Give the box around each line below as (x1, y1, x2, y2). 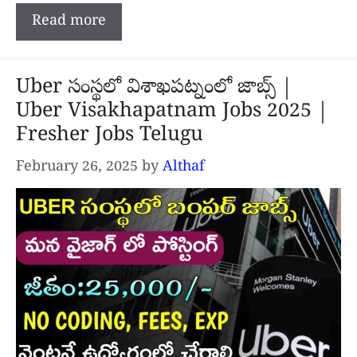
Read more (32, 12, 106, 33)
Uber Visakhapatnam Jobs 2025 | (16, 99, 328, 127)
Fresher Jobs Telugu (16, 123, 209, 151)
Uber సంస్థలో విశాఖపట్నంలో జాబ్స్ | (16, 75, 292, 103)
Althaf (163, 158, 205, 178)
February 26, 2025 (16, 158, 138, 178)
